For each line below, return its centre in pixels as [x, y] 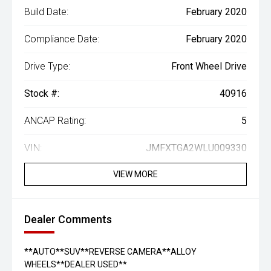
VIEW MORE [135, 175]
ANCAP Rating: [55, 121]
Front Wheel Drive [209, 67]
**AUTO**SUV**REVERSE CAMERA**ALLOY [110, 252]
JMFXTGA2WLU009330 [196, 148]
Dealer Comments [68, 220]
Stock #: [42, 94]
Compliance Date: [62, 39]
